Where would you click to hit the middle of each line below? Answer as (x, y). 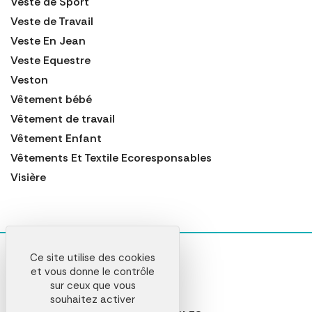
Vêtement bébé (51, 99)
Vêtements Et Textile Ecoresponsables (111, 157)
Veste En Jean (48, 40)
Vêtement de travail (63, 118)
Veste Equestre (50, 60)
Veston (29, 79)
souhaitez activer (93, 299)
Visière (28, 177)
